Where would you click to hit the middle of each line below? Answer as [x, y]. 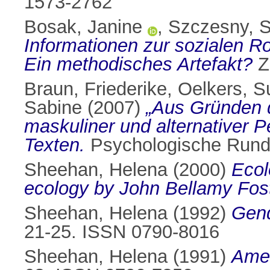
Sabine [53, 108]
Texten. [55, 145]
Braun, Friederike [96, 89]
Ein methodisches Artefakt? [138, 64]
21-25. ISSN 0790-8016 [122, 232]
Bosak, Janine [83, 27]
